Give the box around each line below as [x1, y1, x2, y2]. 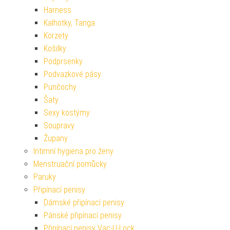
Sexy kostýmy [44, 107, 90, 118]
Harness [44, 5, 71, 15]
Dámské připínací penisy [44, 197, 124, 207]
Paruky [33, 171, 56, 182]
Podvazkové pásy [44, 69, 101, 79]
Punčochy [44, 82, 76, 92]
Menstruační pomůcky [33, 159, 107, 169]
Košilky [44, 43, 66, 53]
